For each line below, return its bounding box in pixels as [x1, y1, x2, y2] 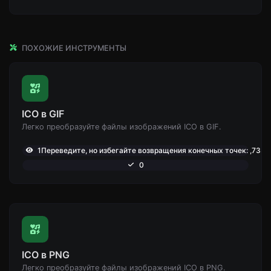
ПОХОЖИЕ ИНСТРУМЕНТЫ [20, 43, 126, 53]
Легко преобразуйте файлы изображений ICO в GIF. [22, 122, 221, 131]
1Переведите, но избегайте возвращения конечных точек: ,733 [35, 145, 266, 155]
